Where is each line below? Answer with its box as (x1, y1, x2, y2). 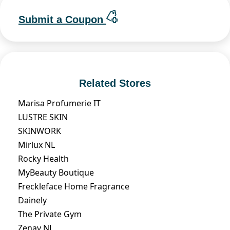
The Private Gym (18, 208, 82, 220)
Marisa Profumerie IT (18, 97, 101, 109)
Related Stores (79, 77, 151, 89)
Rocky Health (18, 152, 69, 164)
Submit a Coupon (18, 13, 106, 25)
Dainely (18, 194, 47, 206)
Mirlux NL (18, 139, 55, 150)
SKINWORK (18, 125, 61, 137)
